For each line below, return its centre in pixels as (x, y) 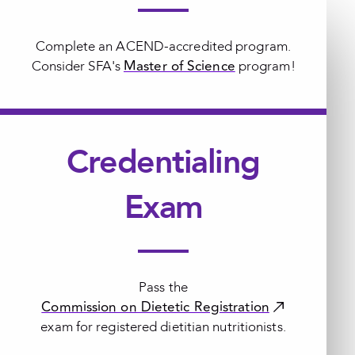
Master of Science (179, 67)
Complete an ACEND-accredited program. (163, 47)
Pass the (163, 288)
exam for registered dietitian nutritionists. (163, 327)
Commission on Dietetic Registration (155, 307)
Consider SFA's (78, 67)
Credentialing (163, 163)
